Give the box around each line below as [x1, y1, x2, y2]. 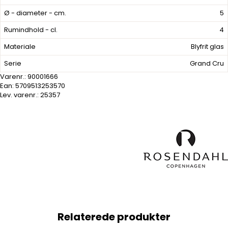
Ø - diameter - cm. [4, 8, 66, 18]
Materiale [4, 42, 36, 52]
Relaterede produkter [58, 210, 170, 224]
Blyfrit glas [190, 42, 224, 52]
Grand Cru [189, 59, 224, 69]
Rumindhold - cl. [4, 25, 58, 35]
